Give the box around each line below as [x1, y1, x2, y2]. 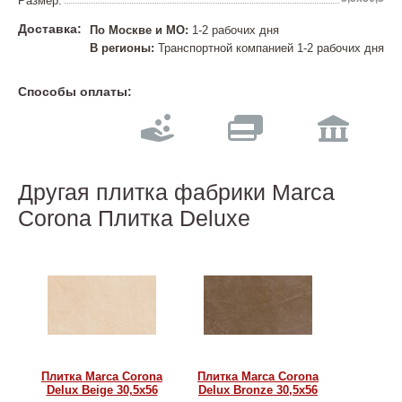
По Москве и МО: [90, 23, 188, 37]
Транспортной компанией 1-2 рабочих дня [154, 41, 384, 55]
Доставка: [18, 22, 82, 36]
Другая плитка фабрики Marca [18, 179, 335, 205]
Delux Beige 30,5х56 [46, 383, 158, 397]
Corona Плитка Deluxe [18, 205, 250, 231]
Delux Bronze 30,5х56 [198, 383, 318, 397]
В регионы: [90, 41, 154, 55]
